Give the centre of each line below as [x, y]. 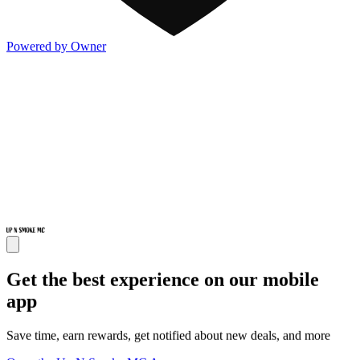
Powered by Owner [56, 47]
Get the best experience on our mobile [163, 280]
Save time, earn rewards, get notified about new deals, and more [168, 335]
